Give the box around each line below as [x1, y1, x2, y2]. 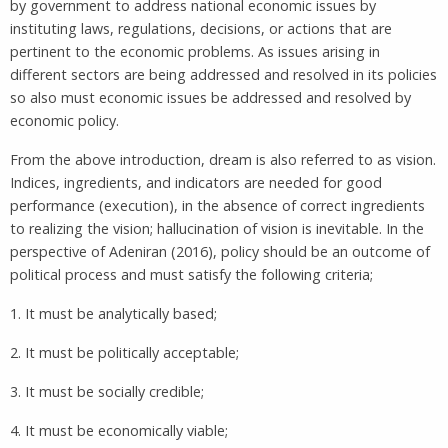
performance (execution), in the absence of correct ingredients [10, 195, 425, 215]
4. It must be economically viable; [10, 420, 228, 440]
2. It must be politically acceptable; [10, 342, 239, 362]
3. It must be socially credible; [10, 381, 204, 401]
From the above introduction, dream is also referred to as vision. [10, 149, 436, 169]
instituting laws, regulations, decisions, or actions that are [10, 18, 392, 38]
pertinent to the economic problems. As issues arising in [10, 41, 380, 61]
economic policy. [10, 110, 119, 130]
